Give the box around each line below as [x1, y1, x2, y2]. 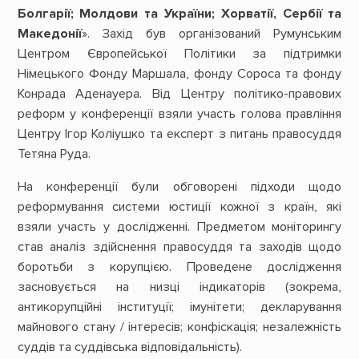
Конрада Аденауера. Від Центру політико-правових [17, 86, 342, 103]
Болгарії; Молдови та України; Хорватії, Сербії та [17, 6, 342, 22]
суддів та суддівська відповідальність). [17, 339, 242, 356]
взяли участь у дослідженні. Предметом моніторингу [17, 219, 342, 236]
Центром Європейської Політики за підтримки [17, 46, 342, 63]
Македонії [17, 26, 82, 42]
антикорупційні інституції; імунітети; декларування [17, 299, 342, 316]
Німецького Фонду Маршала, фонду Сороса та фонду [17, 66, 342, 83]
